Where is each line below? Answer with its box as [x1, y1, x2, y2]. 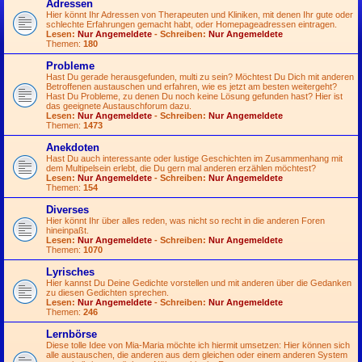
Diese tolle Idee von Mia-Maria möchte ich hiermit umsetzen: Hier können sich [46, 340, 350, 350]
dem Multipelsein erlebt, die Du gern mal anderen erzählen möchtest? [46, 163, 316, 173]
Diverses [46, 204, 89, 216]
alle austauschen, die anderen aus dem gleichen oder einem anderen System [46, 350, 347, 360]
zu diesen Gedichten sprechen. [46, 288, 169, 297]
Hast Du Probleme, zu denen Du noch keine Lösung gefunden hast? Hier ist [46, 91, 343, 101]
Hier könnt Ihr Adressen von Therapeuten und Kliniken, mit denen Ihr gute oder [46, 10, 353, 19]
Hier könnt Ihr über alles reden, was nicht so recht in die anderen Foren [46, 216, 325, 225]
